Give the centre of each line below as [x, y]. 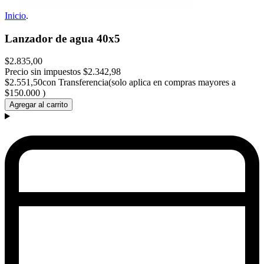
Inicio [15, 16]
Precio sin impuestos [43, 72]
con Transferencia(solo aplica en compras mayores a [139, 82]
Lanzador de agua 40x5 [62, 38]
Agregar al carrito [39, 105]
